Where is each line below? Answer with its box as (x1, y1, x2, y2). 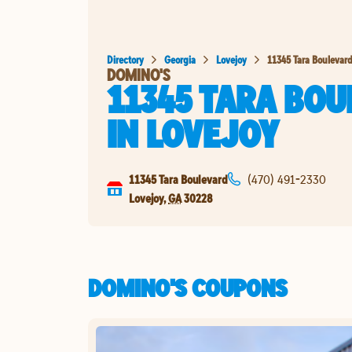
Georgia (164, 52, 196, 67)
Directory (107, 52, 144, 67)
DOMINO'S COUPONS (88, 271, 287, 303)
